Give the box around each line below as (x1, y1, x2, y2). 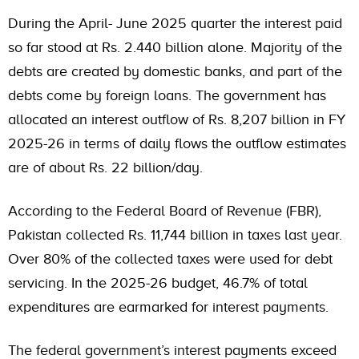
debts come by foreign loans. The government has (8, 87, 326, 104)
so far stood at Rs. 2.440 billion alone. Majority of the (8, 39, 342, 56)
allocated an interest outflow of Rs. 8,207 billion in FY (8, 111, 345, 128)
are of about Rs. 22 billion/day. (8, 159, 203, 176)
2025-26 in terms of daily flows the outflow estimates (8, 135, 346, 152)
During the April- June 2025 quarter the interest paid (8, 15, 342, 32)
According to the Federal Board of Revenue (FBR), (8, 203, 321, 220)
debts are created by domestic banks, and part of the (8, 63, 342, 80)
